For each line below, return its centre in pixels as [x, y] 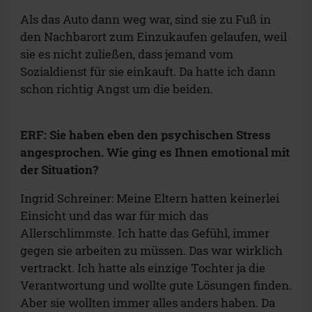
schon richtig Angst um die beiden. [117, 89]
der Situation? [59, 170]
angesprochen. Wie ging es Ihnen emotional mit [155, 153]
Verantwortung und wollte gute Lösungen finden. [156, 286]
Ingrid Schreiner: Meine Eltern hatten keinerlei [150, 198]
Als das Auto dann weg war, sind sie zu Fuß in [146, 19]
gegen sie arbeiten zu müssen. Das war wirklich [151, 251]
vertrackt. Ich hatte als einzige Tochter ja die [143, 268]
